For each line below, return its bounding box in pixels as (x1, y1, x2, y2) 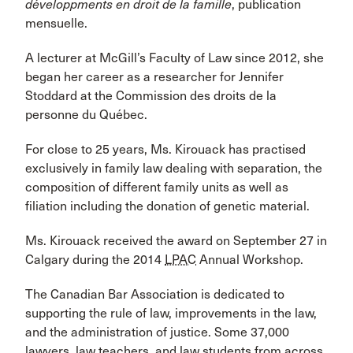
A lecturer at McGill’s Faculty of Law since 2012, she (25, 50, 324, 65)
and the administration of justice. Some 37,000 (25, 325, 289, 340)
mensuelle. (25, 16, 87, 31)
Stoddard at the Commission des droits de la (25, 88, 277, 103)
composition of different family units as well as (25, 180, 288, 195)
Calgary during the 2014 (25, 252, 165, 267)
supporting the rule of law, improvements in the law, (25, 306, 317, 321)
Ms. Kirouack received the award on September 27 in (25, 233, 327, 248)
